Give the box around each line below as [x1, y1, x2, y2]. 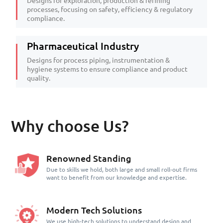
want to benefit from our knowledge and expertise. [46, 174, 187, 181]
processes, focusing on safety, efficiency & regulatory [27, 5, 193, 13]
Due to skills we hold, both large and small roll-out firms [46, 166, 197, 173]
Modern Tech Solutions [46, 205, 142, 215]
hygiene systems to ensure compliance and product [27, 65, 188, 73]
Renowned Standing [46, 153, 131, 163]
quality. [27, 74, 50, 82]
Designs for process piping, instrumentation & [27, 56, 170, 64]
